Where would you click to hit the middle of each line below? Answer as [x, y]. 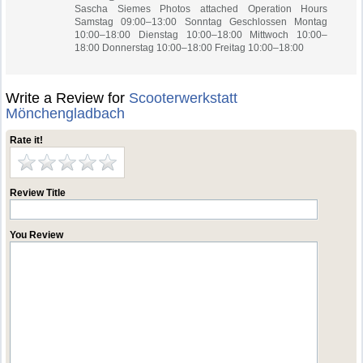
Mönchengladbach [66, 113]
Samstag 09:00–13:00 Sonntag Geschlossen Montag [201, 22]
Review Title [38, 193]
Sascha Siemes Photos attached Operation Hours [201, 9]
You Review [37, 235]
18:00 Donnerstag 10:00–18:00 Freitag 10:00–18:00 [190, 48]
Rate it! [27, 140]
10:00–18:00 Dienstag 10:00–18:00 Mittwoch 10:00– [201, 35]
